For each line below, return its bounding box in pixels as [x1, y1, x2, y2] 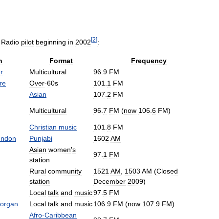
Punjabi [29, 134, 52, 142]
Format [49, 56, 73, 65]
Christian [29, 123, 57, 131]
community [48, 167, 82, 175]
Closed [156, 167, 178, 175]
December [93, 177, 126, 185]
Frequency [131, 56, 167, 65]
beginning [36, 38, 66, 46]
